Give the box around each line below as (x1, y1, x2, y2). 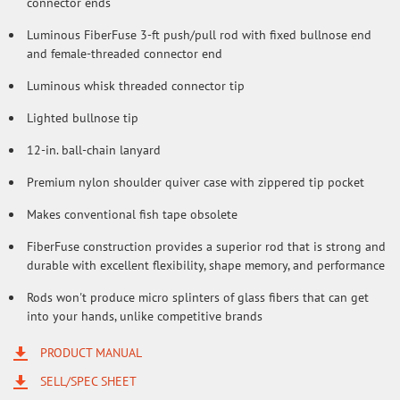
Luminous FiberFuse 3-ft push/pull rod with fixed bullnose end (27, 27, 371, 43)
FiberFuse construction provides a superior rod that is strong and (27, 238, 386, 254)
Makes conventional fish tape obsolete (27, 206, 237, 222)
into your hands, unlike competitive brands (27, 308, 262, 324)
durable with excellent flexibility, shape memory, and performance (27, 257, 385, 273)
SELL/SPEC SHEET (40, 372, 137, 389)
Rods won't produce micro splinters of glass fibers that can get (27, 289, 369, 305)
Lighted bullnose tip (27, 110, 138, 126)
